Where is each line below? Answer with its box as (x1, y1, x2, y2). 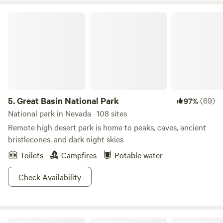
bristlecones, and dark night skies (8, 133, 123, 144)
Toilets (20, 149, 43, 160)
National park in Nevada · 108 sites (8, 108, 127, 118)
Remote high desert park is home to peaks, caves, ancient (8, 121, 206, 132)
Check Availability (18, 171, 81, 182)
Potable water (114, 149, 163, 160)
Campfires (61, 149, 97, 160)
